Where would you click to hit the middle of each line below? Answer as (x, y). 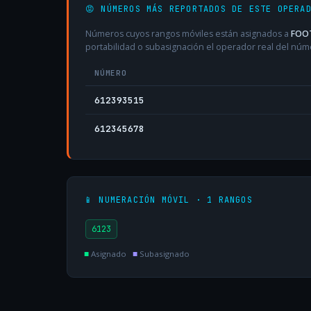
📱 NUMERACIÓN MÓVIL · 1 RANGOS (168, 200)
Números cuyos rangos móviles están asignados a (188, 34)
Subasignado (163, 253)
